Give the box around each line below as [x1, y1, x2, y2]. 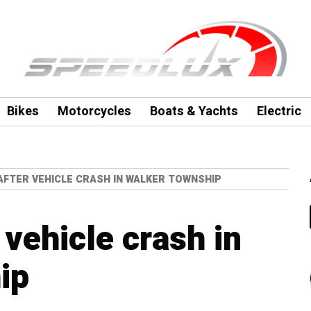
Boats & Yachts [149, 102, 238, 121]
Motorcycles [57, 102, 131, 121]
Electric [256, 102, 301, 121]
